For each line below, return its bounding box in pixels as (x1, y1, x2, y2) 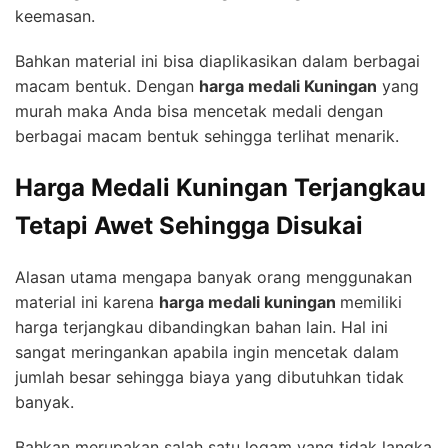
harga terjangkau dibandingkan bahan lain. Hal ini (15, 316, 388, 337)
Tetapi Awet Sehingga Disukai (15, 210, 363, 240)
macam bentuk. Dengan (15, 75, 199, 96)
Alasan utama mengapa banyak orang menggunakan (15, 266, 412, 287)
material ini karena (15, 291, 159, 312)
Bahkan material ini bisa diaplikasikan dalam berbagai (15, 50, 420, 71)
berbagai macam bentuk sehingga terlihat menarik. (15, 125, 399, 146)
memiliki (340, 291, 402, 312)
